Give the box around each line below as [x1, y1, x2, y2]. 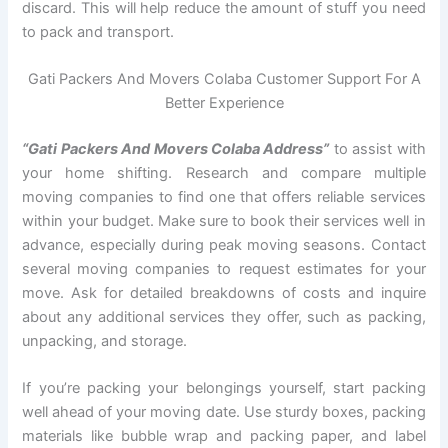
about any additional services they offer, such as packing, [22, 307, 426, 326]
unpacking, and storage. [22, 331, 188, 350]
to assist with [329, 139, 426, 158]
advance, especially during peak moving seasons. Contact [22, 235, 426, 254]
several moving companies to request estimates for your [22, 259, 426, 278]
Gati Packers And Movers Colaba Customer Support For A [27, 70, 421, 89]
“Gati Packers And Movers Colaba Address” [22, 139, 330, 158]
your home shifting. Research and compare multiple [22, 163, 426, 182]
